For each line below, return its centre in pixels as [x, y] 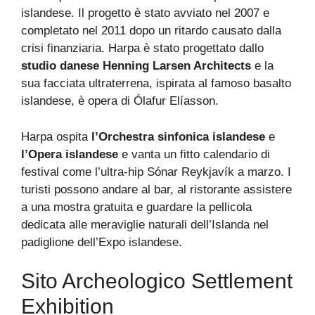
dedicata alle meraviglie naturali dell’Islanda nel [145, 224]
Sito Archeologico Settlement [157, 281]
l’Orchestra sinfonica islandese [178, 136]
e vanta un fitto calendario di [194, 154]
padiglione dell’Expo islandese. [102, 242]
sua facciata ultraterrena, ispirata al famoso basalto [156, 84]
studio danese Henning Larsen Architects [138, 66]
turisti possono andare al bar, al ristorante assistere [156, 189]
